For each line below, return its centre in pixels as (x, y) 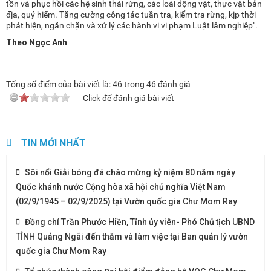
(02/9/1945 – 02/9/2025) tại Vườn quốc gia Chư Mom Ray (126, 201)
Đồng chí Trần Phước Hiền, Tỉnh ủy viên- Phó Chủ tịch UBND (140, 222)
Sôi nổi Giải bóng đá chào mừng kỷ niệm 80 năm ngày (130, 172)
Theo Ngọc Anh (37, 42)
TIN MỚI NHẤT (54, 143)
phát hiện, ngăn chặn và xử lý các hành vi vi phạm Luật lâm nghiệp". (132, 25)
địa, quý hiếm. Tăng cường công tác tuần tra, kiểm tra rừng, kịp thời (131, 14)
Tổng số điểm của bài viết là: (59, 84)
